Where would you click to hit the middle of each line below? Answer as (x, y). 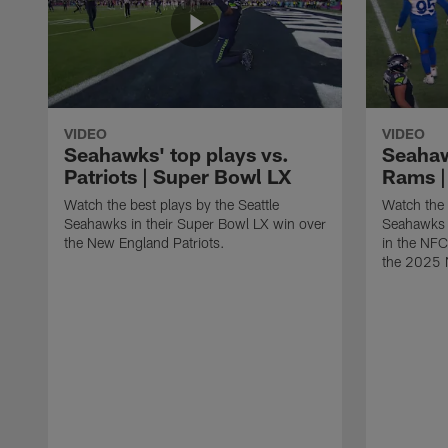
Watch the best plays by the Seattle (171, 204)
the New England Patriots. (144, 242)
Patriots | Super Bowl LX (177, 175)
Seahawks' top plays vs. (176, 153)
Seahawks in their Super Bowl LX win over (195, 223)
